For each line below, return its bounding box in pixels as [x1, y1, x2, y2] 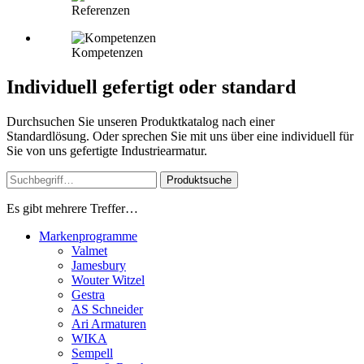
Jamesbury [71, 258, 126, 272]
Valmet [71, 243, 107, 258]
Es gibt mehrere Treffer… [6, 201, 138, 215]
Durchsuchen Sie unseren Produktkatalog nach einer [6, 114, 275, 128]
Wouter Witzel [71, 272, 145, 287]
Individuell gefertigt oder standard [6, 76, 296, 97]
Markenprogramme [39, 228, 137, 243]
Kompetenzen [71, 45, 143, 59]
